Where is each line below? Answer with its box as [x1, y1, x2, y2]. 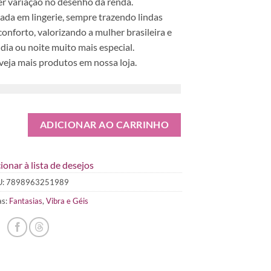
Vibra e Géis [46, 195, 88, 206]
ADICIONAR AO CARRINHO [39, 119, 169, 130]
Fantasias [9, 195, 42, 206]
